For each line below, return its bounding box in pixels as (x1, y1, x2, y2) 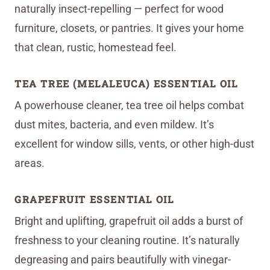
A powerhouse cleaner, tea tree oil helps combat (14, 99, 244, 112)
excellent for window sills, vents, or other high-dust (14, 137, 254, 151)
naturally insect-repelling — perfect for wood (14, 2, 224, 16)
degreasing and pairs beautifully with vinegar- (14, 253, 231, 266)
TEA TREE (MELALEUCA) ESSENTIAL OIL (14, 77, 238, 90)
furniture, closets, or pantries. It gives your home (14, 22, 244, 35)
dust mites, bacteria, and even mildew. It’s (14, 118, 214, 131)
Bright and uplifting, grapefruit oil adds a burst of (14, 215, 243, 228)
